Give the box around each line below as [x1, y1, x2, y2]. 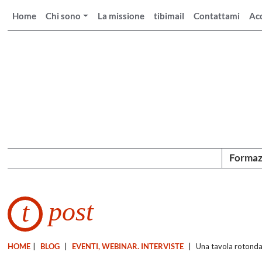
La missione [98, 11, 145, 21]
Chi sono [46, 11, 81, 21]
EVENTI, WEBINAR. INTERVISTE [72, 241, 184, 251]
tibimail [154, 11, 185, 21]
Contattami [194, 11, 240, 21]
